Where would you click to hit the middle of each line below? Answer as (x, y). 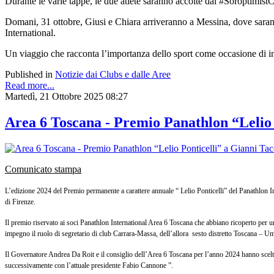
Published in (29, 75)
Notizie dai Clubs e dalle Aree (113, 75)
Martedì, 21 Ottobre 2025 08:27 (66, 97)
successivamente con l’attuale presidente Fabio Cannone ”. (89, 266)
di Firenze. (20, 202)
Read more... (30, 86)
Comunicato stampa (43, 169)
